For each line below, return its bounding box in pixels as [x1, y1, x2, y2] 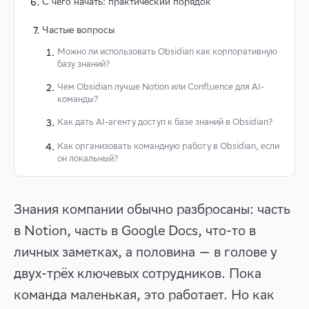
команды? [57, 94, 99, 104]
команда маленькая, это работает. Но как [14, 286, 275, 303]
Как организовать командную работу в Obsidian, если [57, 141, 279, 151]
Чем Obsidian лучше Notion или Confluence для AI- [57, 81, 264, 92]
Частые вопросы [42, 24, 114, 36]
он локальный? [57, 153, 119, 163]
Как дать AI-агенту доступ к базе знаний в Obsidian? [57, 117, 273, 127]
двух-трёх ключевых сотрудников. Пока [14, 265, 261, 281]
